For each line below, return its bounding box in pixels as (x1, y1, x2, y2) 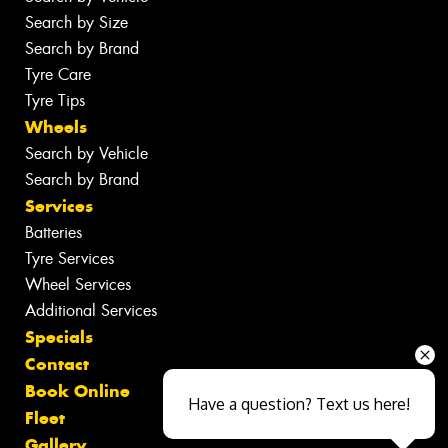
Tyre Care (25, 63, 91, 85)
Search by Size (25, 11, 128, 33)
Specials (25, 325, 93, 348)
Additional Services (25, 299, 157, 321)
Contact (25, 352, 89, 375)
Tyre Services (25, 247, 114, 269)
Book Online (25, 379, 130, 402)
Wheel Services (25, 273, 131, 295)
